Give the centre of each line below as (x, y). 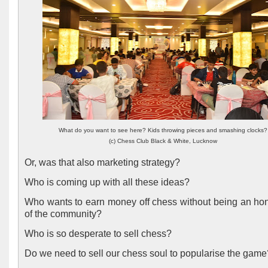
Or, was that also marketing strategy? (103, 162)
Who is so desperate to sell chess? (99, 234)
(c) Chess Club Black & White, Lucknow (163, 141)
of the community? (63, 214)
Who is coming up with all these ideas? (107, 182)
